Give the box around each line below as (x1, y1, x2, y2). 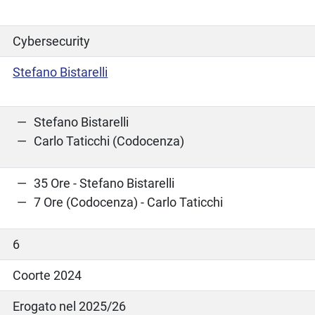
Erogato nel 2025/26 (13, 298, 127, 314)
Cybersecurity (13, 33, 91, 49)
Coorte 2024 (13, 267, 82, 283)
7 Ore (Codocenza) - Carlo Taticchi (34, 194, 224, 210)
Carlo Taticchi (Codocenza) (34, 133, 185, 148)
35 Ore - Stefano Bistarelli (34, 175, 175, 191)
